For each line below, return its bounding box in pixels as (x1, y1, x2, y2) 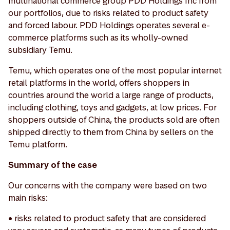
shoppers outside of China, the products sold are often (8, 113, 220, 125)
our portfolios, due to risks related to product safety (8, 7, 208, 18)
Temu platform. (8, 138, 67, 150)
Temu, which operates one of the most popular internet (8, 64, 222, 76)
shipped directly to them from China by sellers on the (8, 126, 214, 138)
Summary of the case (8, 159, 97, 170)
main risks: (8, 191, 48, 203)
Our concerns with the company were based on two (8, 179, 207, 191)
